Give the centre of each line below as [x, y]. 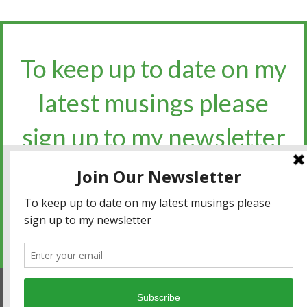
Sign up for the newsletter [153, 221]
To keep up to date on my [153, 68]
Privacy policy [100, 284]
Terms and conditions [191, 284]
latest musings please [153, 102]
